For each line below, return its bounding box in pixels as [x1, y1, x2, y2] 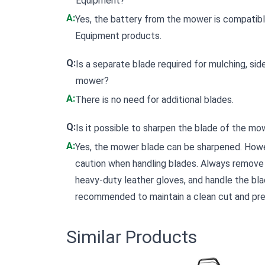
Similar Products [66, 227, 197, 248]
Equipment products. [75, 30, 161, 42]
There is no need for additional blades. [75, 94, 234, 106]
